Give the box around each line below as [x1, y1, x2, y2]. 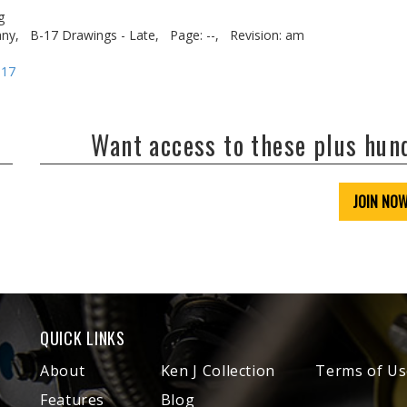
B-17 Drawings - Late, [30, 26, 159, 44]
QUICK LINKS [40, 326, 125, 350]
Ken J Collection [160, 361, 276, 381]
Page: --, [170, 26, 219, 44]
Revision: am [230, 26, 304, 44]
